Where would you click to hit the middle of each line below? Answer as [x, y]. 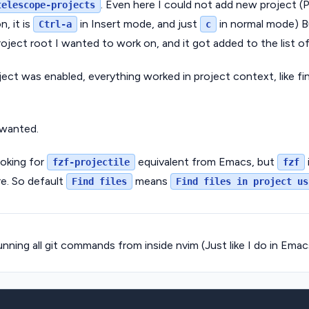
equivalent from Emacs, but [206, 161]
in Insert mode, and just [139, 23]
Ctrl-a [55, 24]
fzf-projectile [91, 162]
